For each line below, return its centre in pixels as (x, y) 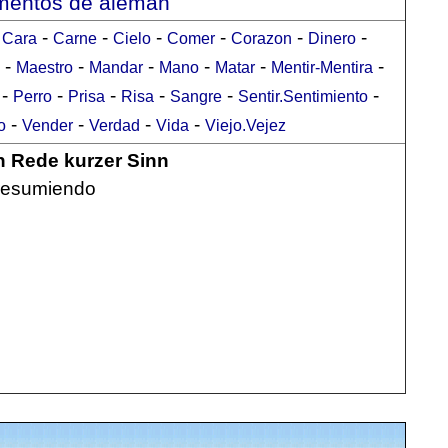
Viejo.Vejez (245, 125)
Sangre (196, 96)
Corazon (261, 38)
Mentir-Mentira (322, 67)
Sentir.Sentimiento (303, 96)
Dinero (331, 38)
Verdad (114, 125)
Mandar (116, 67)
